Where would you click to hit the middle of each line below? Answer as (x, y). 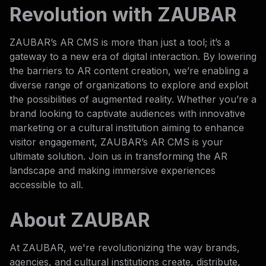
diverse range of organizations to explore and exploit (129, 85)
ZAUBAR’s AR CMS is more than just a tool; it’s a (120, 42)
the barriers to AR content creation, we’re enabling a (129, 70)
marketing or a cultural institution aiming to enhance (127, 127)
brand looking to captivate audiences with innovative (127, 113)
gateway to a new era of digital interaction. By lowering (133, 56)
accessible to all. (46, 184)
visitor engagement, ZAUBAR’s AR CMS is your (116, 142)
